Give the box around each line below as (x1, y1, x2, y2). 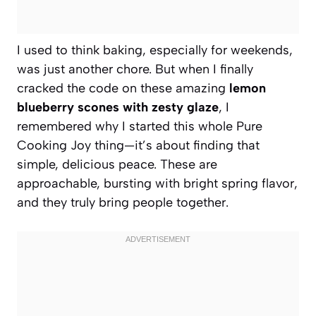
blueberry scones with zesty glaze (17, 99, 219, 115)
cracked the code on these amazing (17, 80, 229, 96)
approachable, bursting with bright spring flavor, (17, 175, 298, 191)
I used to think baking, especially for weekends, (17, 42, 293, 58)
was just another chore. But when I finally (17, 61, 253, 77)
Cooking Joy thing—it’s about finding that (17, 137, 260, 153)
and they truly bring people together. (17, 194, 229, 210)
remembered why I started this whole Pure (17, 118, 262, 134)
